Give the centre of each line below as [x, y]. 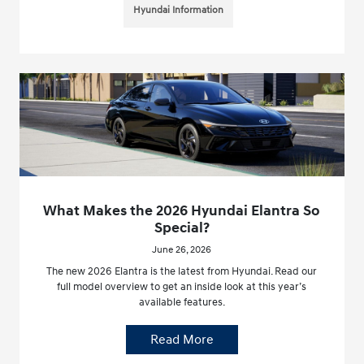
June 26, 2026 [182, 250]
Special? [182, 228]
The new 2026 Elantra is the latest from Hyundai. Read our [182, 272]
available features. [182, 303]
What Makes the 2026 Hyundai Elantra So [182, 211]
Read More [182, 340]
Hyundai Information [179, 10]
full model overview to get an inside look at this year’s [182, 287]
